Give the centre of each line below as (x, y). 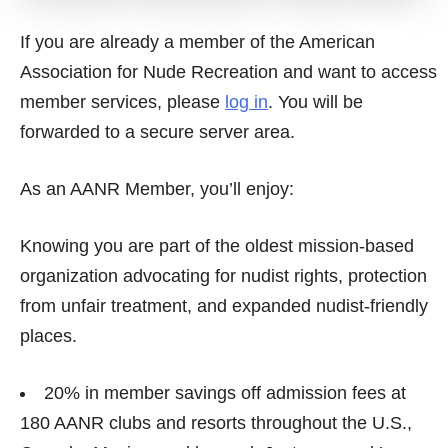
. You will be (315, 102)
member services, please (122, 102)
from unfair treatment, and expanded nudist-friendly (224, 306)
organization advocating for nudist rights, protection (223, 276)
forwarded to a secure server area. (157, 132)
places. (48, 336)
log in (246, 102)
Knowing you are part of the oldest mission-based (217, 246)
